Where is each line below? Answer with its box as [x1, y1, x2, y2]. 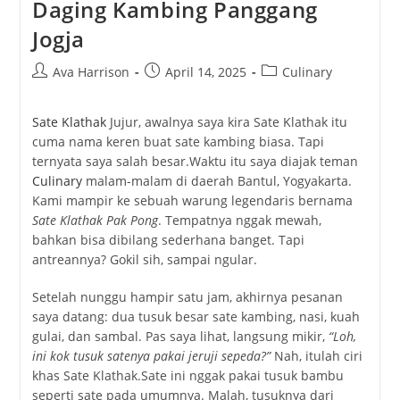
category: [260, 81, 315, 99]
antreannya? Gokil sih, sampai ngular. [31, 251, 257, 269]
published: [143, 81, 208, 99]
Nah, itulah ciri [270, 347, 362, 365]
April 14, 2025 [164, 63, 246, 81]
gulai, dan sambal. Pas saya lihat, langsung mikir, [31, 328, 329, 346]
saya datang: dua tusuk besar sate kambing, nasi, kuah [31, 308, 360, 326]
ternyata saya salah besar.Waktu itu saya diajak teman [31, 153, 358, 171]
